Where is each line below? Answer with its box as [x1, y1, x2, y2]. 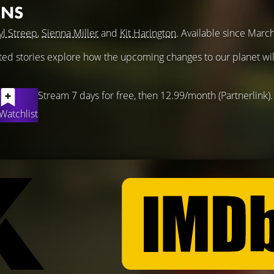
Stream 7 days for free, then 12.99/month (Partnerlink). [38, 89, 273, 102]
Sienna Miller [42, 26, 98, 40]
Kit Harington [120, 26, 176, 40]
